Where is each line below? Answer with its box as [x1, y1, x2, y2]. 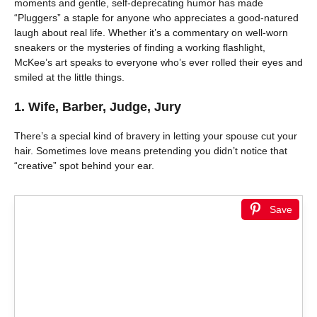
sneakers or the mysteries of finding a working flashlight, [14, 42, 265, 53]
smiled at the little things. [14, 71, 125, 83]
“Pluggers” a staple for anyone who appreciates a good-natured [14, 12, 299, 23]
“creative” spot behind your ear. [14, 160, 154, 171]
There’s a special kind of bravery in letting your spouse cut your [14, 130, 297, 142]
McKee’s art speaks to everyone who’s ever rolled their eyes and [14, 57, 303, 68]
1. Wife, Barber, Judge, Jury [14, 100, 181, 114]
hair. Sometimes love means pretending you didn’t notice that [14, 145, 287, 156]
